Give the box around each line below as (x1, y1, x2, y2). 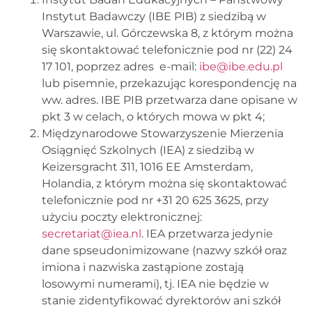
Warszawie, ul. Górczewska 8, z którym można (42, 26, 293, 40)
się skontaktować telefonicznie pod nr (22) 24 (42, 42, 292, 56)
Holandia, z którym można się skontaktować (42, 176, 290, 190)
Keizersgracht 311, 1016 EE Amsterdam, (42, 159, 253, 173)
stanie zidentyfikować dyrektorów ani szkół (42, 293, 281, 307)
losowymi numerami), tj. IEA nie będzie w (42, 276, 269, 290)
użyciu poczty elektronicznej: (42, 210, 202, 224)
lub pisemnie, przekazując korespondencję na (42, 76, 297, 90)
